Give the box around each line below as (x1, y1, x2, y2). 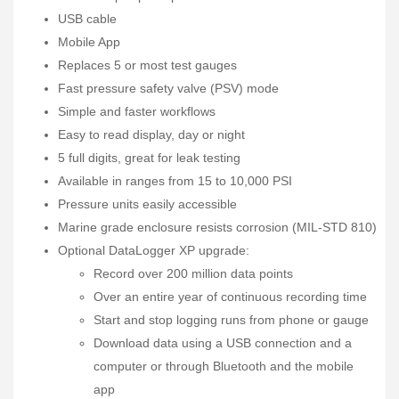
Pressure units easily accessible (58, 197, 237, 211)
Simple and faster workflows (58, 104, 216, 118)
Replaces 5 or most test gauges (58, 58, 237, 72)
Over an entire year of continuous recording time (94, 289, 367, 304)
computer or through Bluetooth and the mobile (94, 359, 354, 373)
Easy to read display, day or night (58, 127, 245, 142)
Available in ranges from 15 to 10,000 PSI (58, 174, 292, 188)
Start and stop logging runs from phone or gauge (94, 313, 369, 327)
